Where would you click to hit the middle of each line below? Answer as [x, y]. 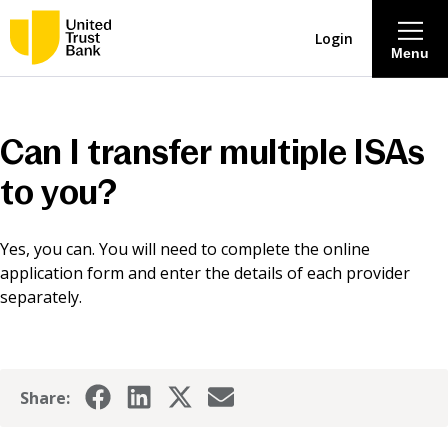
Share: [45, 398]
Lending [224, 240]
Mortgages [224, 298]
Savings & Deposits [224, 182]
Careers [224, 414]
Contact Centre [224, 356]
